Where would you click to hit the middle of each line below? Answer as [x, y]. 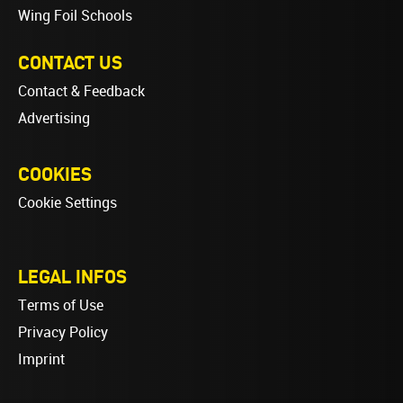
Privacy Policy [63, 332]
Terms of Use [61, 305]
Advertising [54, 118]
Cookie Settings [67, 202]
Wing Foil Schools [75, 15]
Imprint [41, 359]
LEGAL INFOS [72, 276]
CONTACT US [70, 62]
